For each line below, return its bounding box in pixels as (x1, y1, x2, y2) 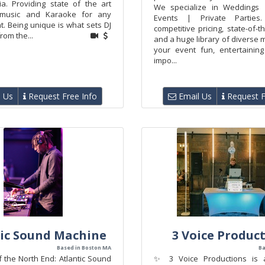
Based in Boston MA (57, 244, 111, 251)
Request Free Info (26, 91, 97, 102)
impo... (154, 55, 177, 66)
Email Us (176, 91, 212, 102)
